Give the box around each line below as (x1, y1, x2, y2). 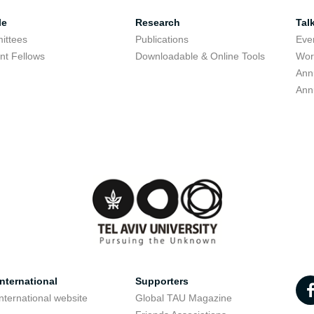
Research (135, 17, 180, 28)
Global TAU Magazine (135, 292, 232, 303)
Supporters (135, 275, 189, 287)
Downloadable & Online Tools (135, 50, 265, 62)
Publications (135, 34, 189, 45)
